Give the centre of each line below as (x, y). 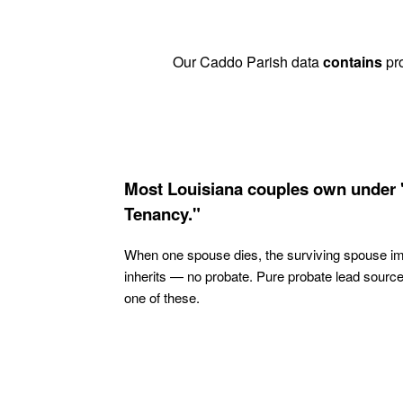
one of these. (162, 297)
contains (352, 62)
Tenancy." (162, 213)
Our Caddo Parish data (247, 62)
